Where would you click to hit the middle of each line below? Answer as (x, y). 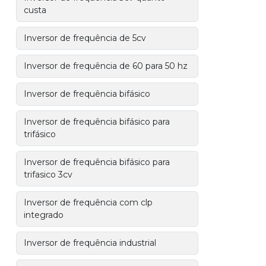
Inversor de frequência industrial (90, 243)
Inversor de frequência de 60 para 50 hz (106, 66)
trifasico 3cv (48, 175)
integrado (44, 215)
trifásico (40, 134)
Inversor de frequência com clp (88, 202)
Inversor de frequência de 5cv (85, 38)
